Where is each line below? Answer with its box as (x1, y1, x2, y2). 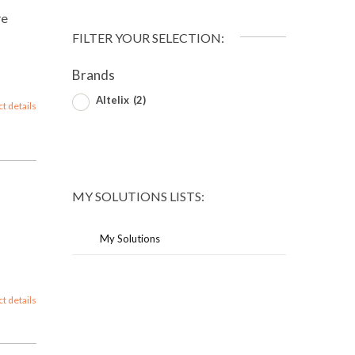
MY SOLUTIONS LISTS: (72, 188, 204, 204)
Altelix (96, 93, 132, 106)
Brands (72, 66, 115, 83)
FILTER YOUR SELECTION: (72, 29, 224, 45)
